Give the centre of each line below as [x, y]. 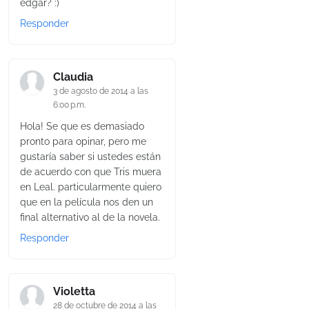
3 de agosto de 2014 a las [101, 91]
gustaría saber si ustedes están [90, 157]
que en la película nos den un [87, 202]
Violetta [74, 292]
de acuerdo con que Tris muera [91, 172]
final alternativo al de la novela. [90, 218]
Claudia [73, 77]
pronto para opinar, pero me [83, 142]
